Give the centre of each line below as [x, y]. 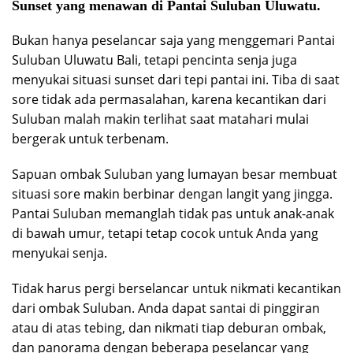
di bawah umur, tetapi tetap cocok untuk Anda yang [165, 233]
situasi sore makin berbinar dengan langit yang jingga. [172, 193]
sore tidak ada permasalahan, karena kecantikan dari [169, 99]
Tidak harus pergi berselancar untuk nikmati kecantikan [176, 288]
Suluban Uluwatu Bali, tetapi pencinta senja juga [154, 59]
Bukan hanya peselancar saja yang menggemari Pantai [173, 40]
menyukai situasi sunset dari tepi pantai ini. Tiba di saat [176, 79]
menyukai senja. [59, 253]
